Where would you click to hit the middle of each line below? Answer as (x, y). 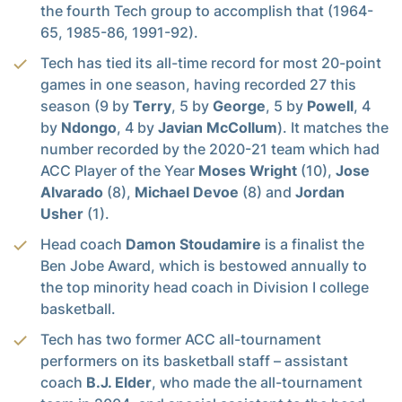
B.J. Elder (119, 382)
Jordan (320, 192)
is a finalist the (313, 244)
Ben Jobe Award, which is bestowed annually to (204, 265)
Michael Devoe (187, 192)
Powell (330, 105)
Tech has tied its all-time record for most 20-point (211, 62)
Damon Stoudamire (193, 244)
